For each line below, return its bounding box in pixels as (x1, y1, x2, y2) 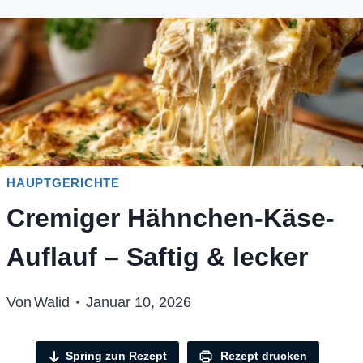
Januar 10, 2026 (86, 294, 192, 311)
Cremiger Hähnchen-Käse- (6, 203, 335, 233)
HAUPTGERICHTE (6, 175, 121, 190)
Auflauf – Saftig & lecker (6, 242, 308, 272)
